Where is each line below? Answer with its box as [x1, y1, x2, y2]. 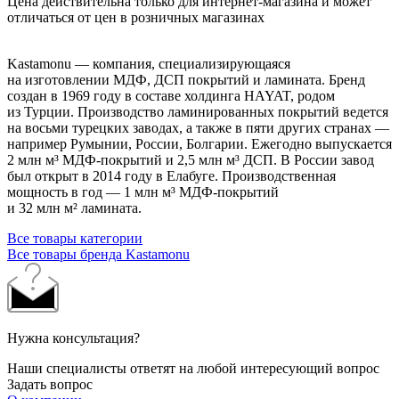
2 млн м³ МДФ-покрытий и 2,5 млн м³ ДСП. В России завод [7, 151, 374, 167]
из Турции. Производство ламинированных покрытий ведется [7, 103, 388, 119]
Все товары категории [7, 230, 142, 246]
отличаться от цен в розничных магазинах [7, 9, 265, 25]
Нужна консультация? [7, 330, 140, 346]
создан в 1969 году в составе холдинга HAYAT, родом [7, 87, 335, 103]
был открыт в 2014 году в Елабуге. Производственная [7, 167, 336, 183]
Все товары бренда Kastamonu [7, 246, 190, 262]
